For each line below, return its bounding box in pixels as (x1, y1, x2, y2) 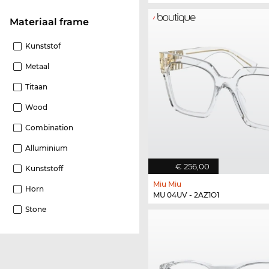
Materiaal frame (19, 16, 89, 28)
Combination (25, 123, 73, 133)
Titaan (25, 82, 47, 92)
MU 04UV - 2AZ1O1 (153, 190, 219, 199)
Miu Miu (153, 179, 181, 189)
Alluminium (25, 144, 68, 153)
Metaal (25, 62, 49, 71)
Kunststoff (25, 164, 63, 174)
